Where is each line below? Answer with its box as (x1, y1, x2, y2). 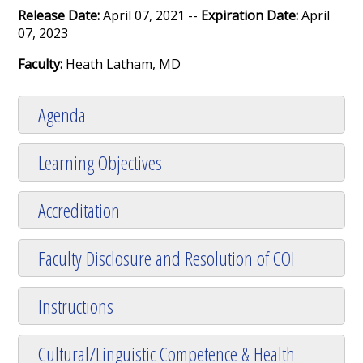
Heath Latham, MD (66, 55, 181, 74)
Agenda (38, 101, 87, 129)
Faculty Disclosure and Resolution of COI (38, 245, 296, 272)
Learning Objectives (38, 149, 163, 177)
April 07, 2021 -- (103, 6, 202, 25)
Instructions (38, 293, 114, 320)
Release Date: (18, 6, 104, 25)
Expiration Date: (201, 6, 302, 25)
